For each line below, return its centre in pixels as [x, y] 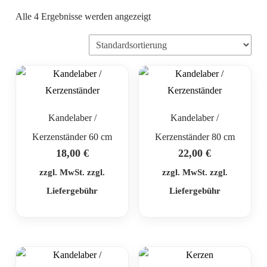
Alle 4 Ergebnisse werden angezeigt [83, 17]
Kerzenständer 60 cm [72, 137]
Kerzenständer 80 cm [195, 137]
